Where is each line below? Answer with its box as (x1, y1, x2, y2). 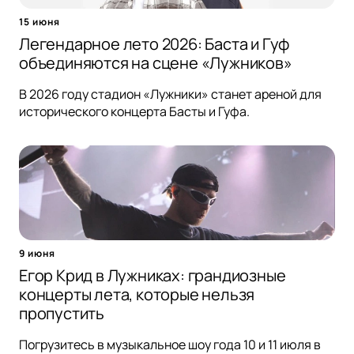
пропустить (19, 303, 105, 325)
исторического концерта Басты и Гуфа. (19, 103, 250, 121)
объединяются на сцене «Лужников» (19, 52, 292, 74)
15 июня (19, 15, 60, 29)
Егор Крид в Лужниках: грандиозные (19, 265, 286, 287)
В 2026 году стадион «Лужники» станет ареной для (19, 85, 322, 104)
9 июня (19, 247, 55, 261)
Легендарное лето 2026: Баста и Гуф (19, 33, 290, 55)
